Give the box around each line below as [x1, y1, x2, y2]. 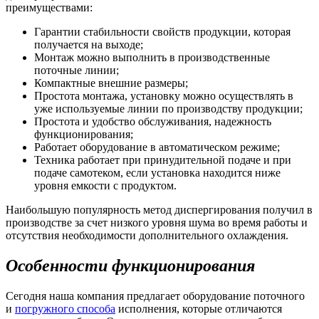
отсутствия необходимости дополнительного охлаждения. [6, 229, 288, 242]
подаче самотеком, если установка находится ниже [34, 167, 281, 179]
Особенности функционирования [6, 256, 255, 275]
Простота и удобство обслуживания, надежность [34, 115, 271, 128]
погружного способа [15, 302, 115, 315]
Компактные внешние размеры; [34, 77, 188, 90]
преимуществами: [6, 1, 93, 14]
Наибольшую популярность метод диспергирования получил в [6, 204, 313, 216]
